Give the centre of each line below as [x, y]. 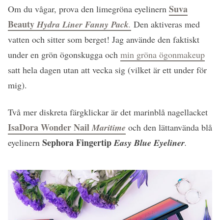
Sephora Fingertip [78, 143]
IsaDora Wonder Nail [50, 127]
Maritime [109, 128]
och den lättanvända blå [169, 127]
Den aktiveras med [165, 24]
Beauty [21, 24]
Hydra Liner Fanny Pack [82, 25]
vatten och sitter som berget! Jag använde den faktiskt [104, 40]
